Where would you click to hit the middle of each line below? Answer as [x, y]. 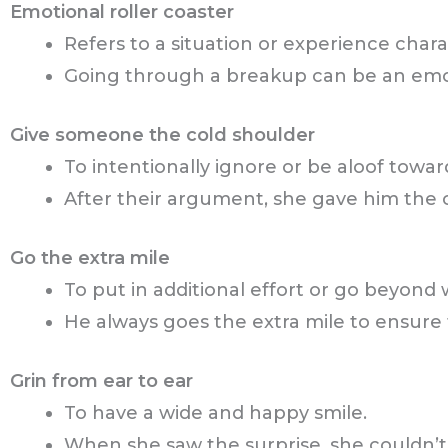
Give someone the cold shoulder [162, 135]
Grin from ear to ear [101, 381]
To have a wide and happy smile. [215, 413]
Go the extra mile [90, 258]
